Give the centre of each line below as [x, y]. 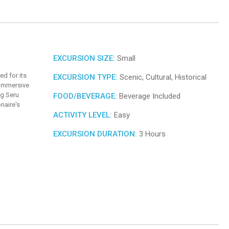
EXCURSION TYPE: [85, 77]
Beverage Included [149, 96]
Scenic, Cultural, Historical [162, 77]
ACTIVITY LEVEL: [83, 115]
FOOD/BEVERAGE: [85, 96]
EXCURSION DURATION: [95, 134]
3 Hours [151, 134]
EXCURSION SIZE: [84, 59]
